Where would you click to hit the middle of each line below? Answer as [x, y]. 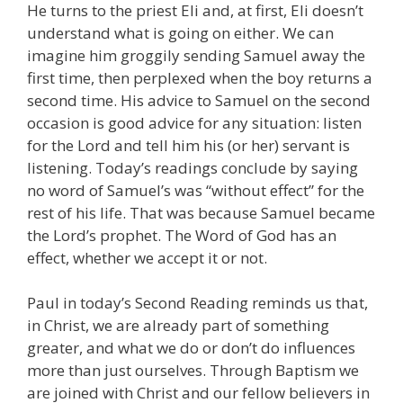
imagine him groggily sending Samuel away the [196, 55]
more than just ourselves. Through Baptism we [193, 371]
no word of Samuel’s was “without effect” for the [196, 190]
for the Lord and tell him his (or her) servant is [188, 145]
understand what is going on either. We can [180, 32]
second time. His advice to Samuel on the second [199, 100]
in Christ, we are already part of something [178, 326]
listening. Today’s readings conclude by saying [193, 167]
